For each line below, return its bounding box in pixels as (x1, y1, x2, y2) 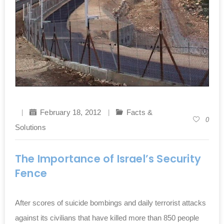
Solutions (15, 122, 46, 131)
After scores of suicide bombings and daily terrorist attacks (15, 198, 206, 207)
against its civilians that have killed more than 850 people (15, 213, 199, 222)
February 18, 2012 (40, 107, 101, 116)
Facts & (126, 107, 153, 116)
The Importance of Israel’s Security (15, 151, 201, 166)
